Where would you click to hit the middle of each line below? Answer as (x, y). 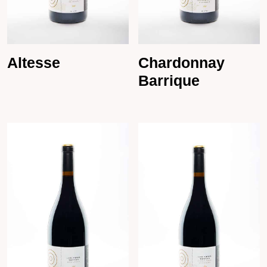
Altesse (34, 62)
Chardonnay (182, 62)
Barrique (169, 80)
